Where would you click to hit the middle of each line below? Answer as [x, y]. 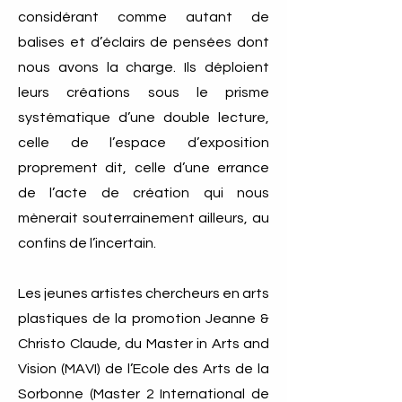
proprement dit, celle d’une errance [144, 168]
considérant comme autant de [144, 17]
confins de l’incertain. [87, 243]
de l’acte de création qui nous [144, 193]
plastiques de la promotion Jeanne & [144, 319]
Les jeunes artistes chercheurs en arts [144, 293]
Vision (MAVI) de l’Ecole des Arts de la [144, 369]
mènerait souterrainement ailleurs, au [144, 218]
